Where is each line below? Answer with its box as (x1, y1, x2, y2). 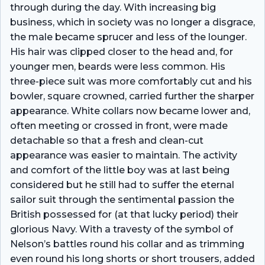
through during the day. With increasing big (10, 1, 216, 13)
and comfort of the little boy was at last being (10, 164, 230, 176)
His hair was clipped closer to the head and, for (10, 46, 233, 57)
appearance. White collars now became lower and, (10, 105, 250, 117)
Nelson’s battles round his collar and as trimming (10, 238, 244, 250)
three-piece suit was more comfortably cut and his (10, 75, 252, 87)
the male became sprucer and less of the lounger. (10, 31, 247, 43)
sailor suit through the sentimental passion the (10, 193, 234, 205)
